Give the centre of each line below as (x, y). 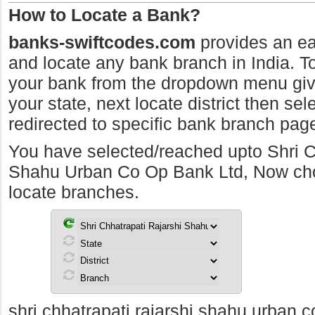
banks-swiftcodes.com (102, 42)
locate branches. (74, 192)
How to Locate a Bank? (104, 15)
